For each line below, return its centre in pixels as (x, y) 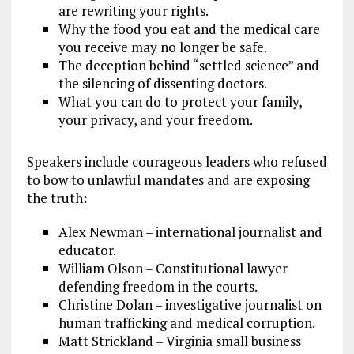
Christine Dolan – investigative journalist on (190, 304)
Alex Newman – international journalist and (190, 232)
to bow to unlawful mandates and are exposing (168, 179)
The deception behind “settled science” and (188, 65)
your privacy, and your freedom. (155, 119)
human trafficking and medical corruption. (186, 322)
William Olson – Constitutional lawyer (173, 268)
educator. (87, 250)
